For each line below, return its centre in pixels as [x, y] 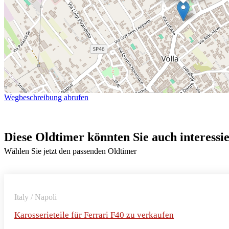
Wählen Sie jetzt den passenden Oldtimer [70, 151]
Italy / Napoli [36, 197]
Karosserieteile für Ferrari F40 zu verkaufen [94, 215]
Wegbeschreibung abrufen [46, 97]
